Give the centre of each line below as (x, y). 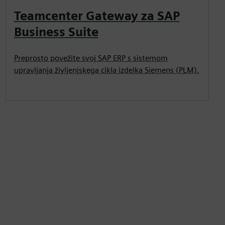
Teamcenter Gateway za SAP (97, 16)
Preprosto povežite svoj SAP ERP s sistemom (91, 58)
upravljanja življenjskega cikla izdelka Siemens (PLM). (106, 70)
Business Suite (56, 32)
